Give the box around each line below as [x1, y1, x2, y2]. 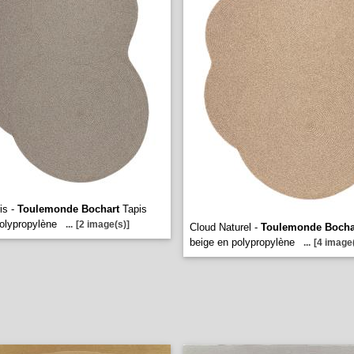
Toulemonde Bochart [17, 203, 119, 215]
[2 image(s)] [76, 219, 130, 230]
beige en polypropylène [190, 236, 295, 248]
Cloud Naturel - [190, 221, 261, 233]
